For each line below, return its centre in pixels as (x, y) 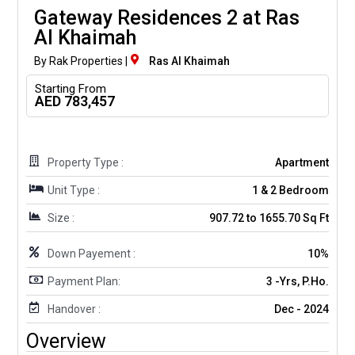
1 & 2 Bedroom (290, 190)
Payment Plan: (84, 281)
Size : (61, 218)
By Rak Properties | (81, 61)
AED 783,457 (75, 101)
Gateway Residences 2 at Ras (167, 18)
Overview (66, 341)
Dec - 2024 (302, 309)
